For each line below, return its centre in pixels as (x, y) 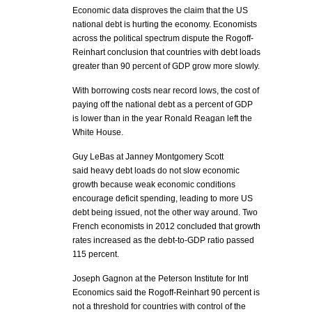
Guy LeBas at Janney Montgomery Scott (148, 157)
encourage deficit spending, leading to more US (163, 198)
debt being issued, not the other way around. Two (165, 212)
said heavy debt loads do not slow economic (156, 171)
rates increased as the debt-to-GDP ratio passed (163, 240)
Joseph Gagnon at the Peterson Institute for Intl (161, 279)
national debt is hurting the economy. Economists (165, 24)
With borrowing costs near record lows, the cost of (166, 91)
